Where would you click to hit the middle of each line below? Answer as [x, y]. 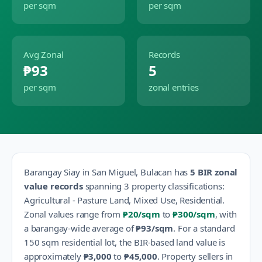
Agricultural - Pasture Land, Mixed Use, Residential [123, 200]
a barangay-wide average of [79, 228]
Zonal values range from [73, 214]
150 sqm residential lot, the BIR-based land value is [125, 242]
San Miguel [114, 172]
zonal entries [174, 87]
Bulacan [156, 172]
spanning [102, 186]
